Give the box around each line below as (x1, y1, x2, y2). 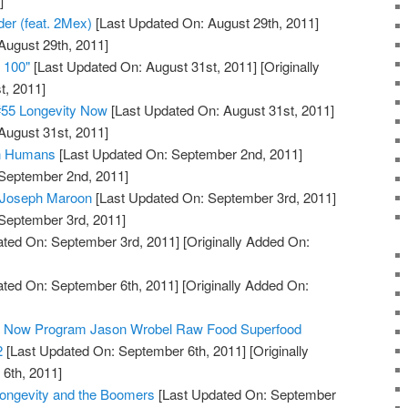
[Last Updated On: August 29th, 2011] (92, 13, 320, 33)
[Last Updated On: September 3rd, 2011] (92, 188, 337, 208)
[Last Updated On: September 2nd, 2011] (56, 144, 303, 164)
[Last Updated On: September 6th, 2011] (3, 341, 247, 361)
